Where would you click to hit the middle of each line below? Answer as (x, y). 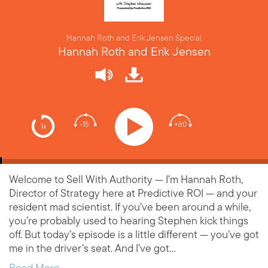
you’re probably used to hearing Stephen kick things (129, 221)
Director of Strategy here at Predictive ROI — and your (133, 194)
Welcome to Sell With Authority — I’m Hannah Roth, (126, 180)
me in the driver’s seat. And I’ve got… (92, 249)
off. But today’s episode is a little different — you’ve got (134, 235)
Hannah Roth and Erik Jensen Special (134, 38)
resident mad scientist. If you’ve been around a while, (130, 207)
